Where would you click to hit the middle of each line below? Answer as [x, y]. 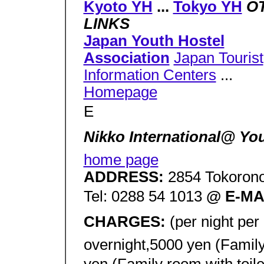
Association [126, 58]
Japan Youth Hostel [154, 41]
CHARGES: [126, 222]
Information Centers [150, 75]
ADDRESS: [126, 177]
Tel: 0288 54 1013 [145, 196]
